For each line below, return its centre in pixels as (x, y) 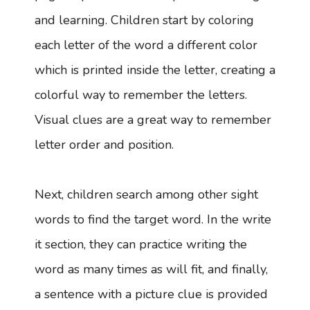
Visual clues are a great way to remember (153, 119)
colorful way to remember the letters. (141, 94)
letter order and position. (106, 144)
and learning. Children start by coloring (144, 20)
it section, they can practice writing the (141, 244)
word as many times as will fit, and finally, (151, 269)
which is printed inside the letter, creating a (155, 70)
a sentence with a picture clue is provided (151, 294)
